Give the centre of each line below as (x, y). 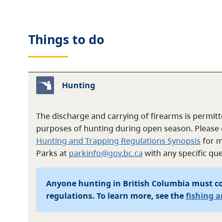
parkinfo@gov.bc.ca (106, 153)
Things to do (66, 39)
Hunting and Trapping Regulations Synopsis (118, 140)
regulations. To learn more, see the (116, 195)
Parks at (52, 153)
